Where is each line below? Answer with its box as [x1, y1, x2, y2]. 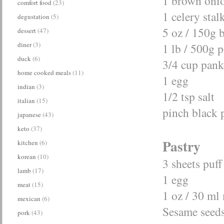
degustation [17, 12, 49, 21]
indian [17, 82, 35, 91]
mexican [17, 194, 40, 203]
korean [17, 152, 36, 161]
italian [17, 96, 35, 105]
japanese [17, 110, 41, 119]
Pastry [162, 135, 200, 156]
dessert [17, 26, 36, 35]
